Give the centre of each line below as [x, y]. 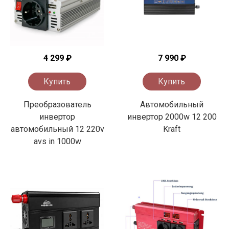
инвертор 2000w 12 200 [172, 117]
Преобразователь [57, 105]
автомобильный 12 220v [57, 129]
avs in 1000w [57, 142]
